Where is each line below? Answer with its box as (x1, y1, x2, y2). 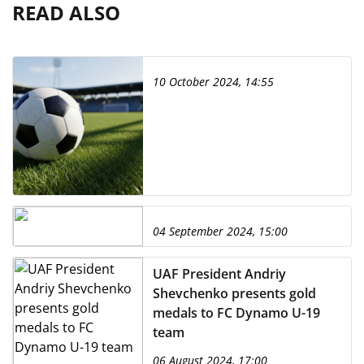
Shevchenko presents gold (153, 284, 316, 302)
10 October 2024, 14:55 (153, 74, 274, 89)
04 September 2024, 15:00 (153, 223, 288, 239)
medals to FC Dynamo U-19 (153, 304, 320, 322)
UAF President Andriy (153, 265, 286, 283)
